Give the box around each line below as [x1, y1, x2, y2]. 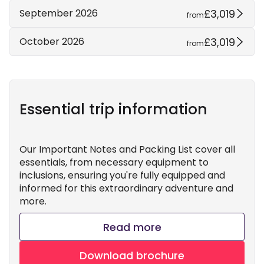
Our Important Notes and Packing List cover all [19, 143, 235, 156]
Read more [103, 219, 161, 235]
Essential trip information [19, 99, 207, 120]
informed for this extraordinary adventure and [19, 181, 233, 195]
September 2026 [19, 6, 98, 20]
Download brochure [80, 247, 184, 263]
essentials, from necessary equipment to [19, 156, 209, 169]
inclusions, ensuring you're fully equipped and [19, 169, 225, 182]
